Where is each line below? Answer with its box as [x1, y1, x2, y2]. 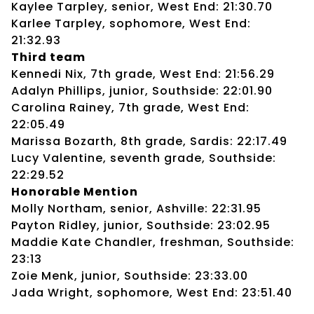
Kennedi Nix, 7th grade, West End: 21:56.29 [11, 65, 275, 82]
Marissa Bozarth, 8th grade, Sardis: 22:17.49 [11, 132, 287, 149]
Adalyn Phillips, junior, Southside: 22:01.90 [11, 82, 273, 99]
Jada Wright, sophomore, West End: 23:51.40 [11, 284, 292, 301]
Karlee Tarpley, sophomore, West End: [11, 15, 251, 32]
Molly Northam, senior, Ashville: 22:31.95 [11, 200, 261, 217]
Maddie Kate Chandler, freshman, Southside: [11, 233, 294, 250]
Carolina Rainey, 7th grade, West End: [11, 99, 250, 116]
